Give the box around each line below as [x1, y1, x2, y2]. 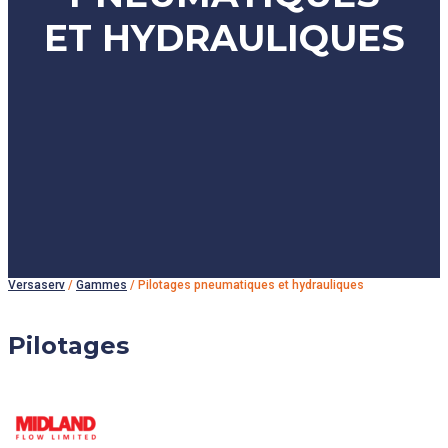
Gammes [76, 278, 127, 292]
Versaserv [8, 278, 65, 292]
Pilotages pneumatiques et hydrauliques [138, 278, 364, 292]
